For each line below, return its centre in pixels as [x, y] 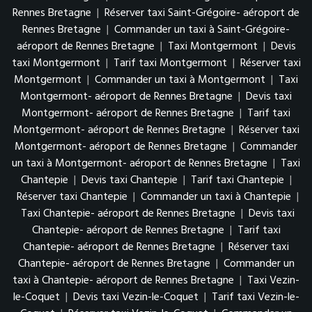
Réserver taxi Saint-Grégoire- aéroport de [202, 13]
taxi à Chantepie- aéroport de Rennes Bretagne [123, 280]
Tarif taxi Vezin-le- [255, 297]
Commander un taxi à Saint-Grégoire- [202, 30]
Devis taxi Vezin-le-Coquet [135, 297]
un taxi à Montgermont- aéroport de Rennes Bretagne [140, 163]
